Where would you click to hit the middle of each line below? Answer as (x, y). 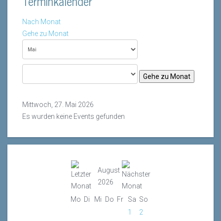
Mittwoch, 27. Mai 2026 (58, 105)
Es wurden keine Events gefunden (74, 117)
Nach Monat (41, 22)
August (109, 170)
